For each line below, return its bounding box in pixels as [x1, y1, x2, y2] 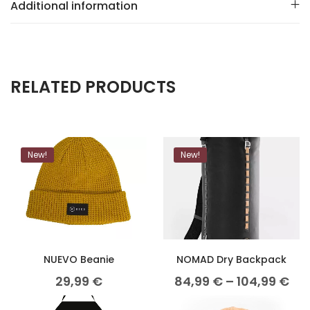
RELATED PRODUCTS [10, 75, 176, 98]
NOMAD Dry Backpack [176, 253, 286, 267]
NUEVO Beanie [43, 253, 114, 267]
